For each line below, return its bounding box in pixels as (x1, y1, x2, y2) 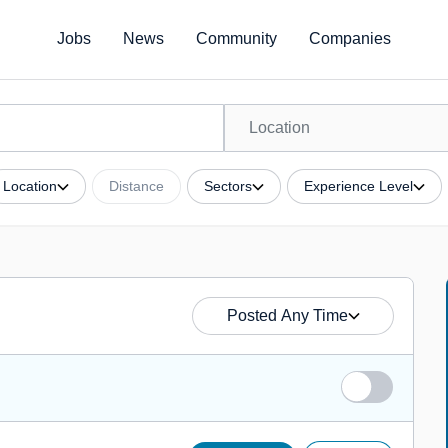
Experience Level (303, 178, 413, 194)
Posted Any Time (226, 307, 348, 324)
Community (196, 30, 277, 47)
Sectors (203, 178, 252, 194)
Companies (309, 30, 391, 47)
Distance (108, 178, 164, 194)
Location (2, 178, 57, 194)
